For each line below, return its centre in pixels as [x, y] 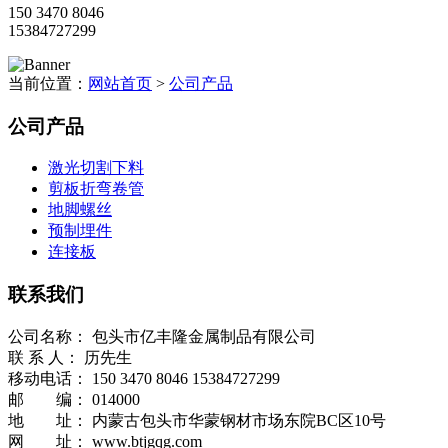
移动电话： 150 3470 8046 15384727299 [144, 378]
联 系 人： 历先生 [70, 357]
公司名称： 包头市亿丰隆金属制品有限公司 [162, 336]
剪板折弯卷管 [96, 189]
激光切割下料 [96, 168]
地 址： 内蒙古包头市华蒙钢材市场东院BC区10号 [197, 420]
